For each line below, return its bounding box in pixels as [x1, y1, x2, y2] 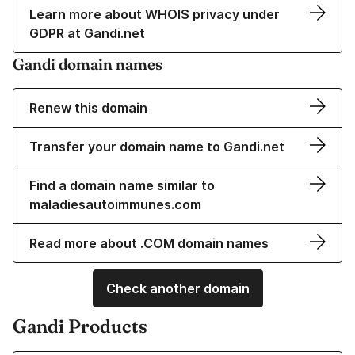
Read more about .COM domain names [29, 235, 269, 252]
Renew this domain [29, 100, 147, 116]
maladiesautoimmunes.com [29, 197, 201, 213]
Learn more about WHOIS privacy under [29, 6, 280, 23]
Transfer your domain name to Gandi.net [29, 139, 284, 155]
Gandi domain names [13, 54, 162, 74]
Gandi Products [13, 315, 147, 338]
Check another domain [105, 281, 250, 297]
